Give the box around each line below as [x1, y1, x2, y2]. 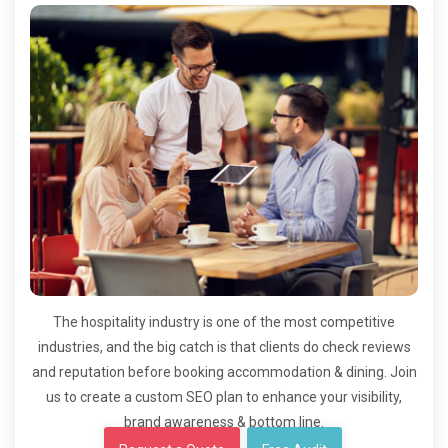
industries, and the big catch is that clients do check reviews [37, 339, 411, 355]
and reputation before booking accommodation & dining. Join [31, 364, 417, 380]
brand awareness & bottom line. [124, 414, 324, 430]
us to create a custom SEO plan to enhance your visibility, [46, 389, 402, 405]
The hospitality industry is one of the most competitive [53, 314, 395, 330]
